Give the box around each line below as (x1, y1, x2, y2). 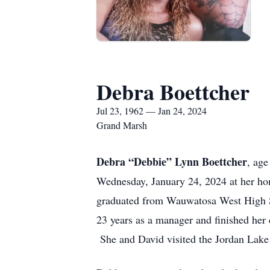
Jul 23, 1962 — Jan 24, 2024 (96, 104, 207, 117)
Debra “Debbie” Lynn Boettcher (96, 154, 247, 169)
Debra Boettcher (96, 76, 250, 107)
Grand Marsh (96, 119, 147, 131)
